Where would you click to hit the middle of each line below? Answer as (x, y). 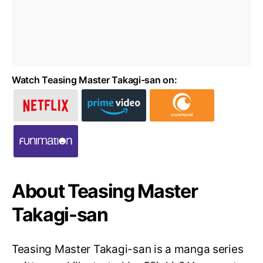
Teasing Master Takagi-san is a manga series (128, 249)
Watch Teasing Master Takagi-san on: (95, 80)
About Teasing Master (105, 191)
